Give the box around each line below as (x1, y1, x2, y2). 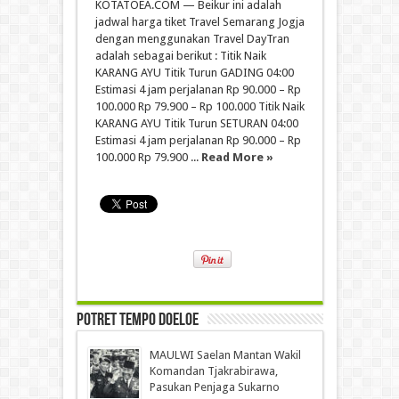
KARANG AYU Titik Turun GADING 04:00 (94, 65, 294, 79)
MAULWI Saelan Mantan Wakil (149, 347, 301, 362)
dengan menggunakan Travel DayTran (94, 31, 289, 45)
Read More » (200, 150, 273, 164)
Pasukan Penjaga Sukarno (149, 379, 280, 394)
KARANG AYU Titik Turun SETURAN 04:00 (94, 116, 298, 130)
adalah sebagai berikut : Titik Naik (94, 48, 266, 62)
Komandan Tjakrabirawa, (149, 363, 278, 378)
